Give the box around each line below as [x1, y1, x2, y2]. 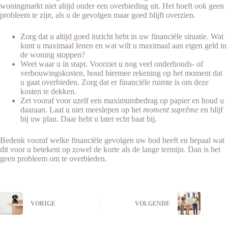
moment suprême [143, 105, 201, 114]
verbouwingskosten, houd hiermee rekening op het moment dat [20, 68, 222, 77]
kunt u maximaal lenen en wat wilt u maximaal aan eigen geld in [20, 41, 226, 50]
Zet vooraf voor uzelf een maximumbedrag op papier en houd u [20, 96, 224, 105]
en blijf [201, 105, 223, 114]
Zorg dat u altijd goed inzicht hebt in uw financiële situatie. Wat [20, 32, 223, 41]
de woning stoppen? [20, 50, 85, 59]
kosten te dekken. [20, 87, 76, 96]
